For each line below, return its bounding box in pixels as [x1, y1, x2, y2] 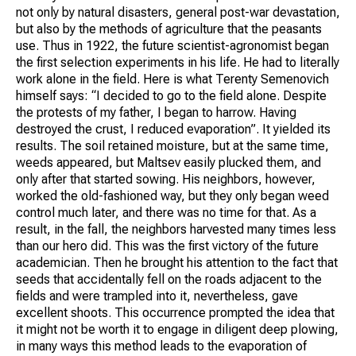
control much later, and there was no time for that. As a [16, 204, 316, 220]
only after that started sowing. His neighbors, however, [16, 171, 315, 187]
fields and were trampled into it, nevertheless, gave [16, 288, 298, 304]
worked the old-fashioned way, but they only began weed [16, 188, 329, 203]
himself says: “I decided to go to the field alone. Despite [16, 87, 327, 103]
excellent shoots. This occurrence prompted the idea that [16, 304, 335, 320]
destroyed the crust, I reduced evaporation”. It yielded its [16, 121, 331, 137]
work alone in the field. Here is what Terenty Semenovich [16, 71, 329, 87]
